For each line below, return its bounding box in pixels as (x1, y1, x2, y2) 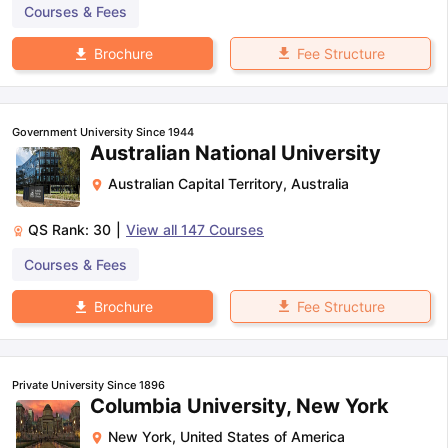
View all (126, 220, 181, 238)
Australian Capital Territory (108, 174, 283, 192)
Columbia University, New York (90, 393, 389, 418)
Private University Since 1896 (12, 377, 165, 392)
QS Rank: (28, 220, 93, 238)
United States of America (180, 427, 345, 445)
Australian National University (90, 140, 381, 165)
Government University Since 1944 (12, 124, 194, 139)
